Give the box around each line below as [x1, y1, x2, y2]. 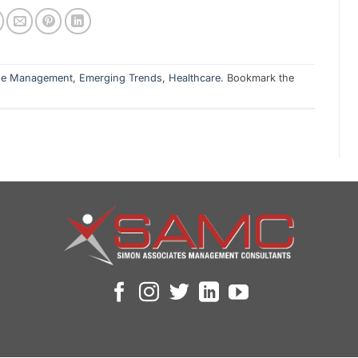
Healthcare [169, 71, 221, 84]
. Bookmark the [221, 71, 294, 84]
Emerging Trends [79, 71, 162, 84]
